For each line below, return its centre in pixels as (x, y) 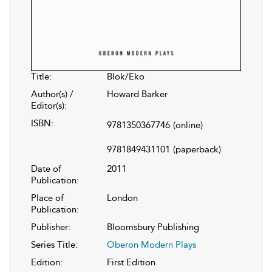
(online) (188, 125)
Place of (47, 198)
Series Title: (54, 245)
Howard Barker (137, 94)
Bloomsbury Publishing (153, 227)
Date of (46, 169)
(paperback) (197, 150)
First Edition (131, 263)
